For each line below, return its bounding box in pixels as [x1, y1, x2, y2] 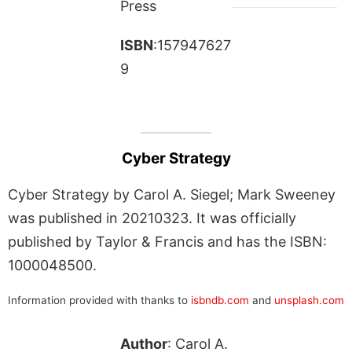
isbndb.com [191, 293, 249, 306]
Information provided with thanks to [8, 293, 191, 306]
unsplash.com [274, 293, 344, 306]
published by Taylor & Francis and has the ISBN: [8, 233, 327, 250]
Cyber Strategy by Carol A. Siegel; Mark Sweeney [8, 185, 335, 203]
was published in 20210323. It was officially [8, 209, 296, 226]
